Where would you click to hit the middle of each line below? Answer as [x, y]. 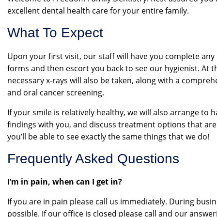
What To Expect [55, 33]
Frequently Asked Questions [93, 158]
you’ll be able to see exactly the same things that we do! [108, 136]
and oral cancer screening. [56, 92]
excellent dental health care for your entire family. [98, 11]
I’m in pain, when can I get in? [65, 182]
